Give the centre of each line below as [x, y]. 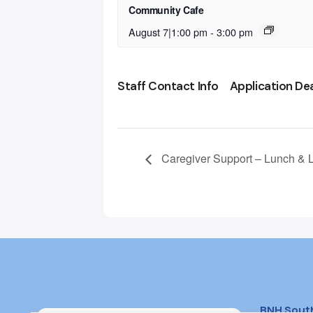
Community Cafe [166, 10]
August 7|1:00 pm [168, 32]
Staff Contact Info [168, 86]
